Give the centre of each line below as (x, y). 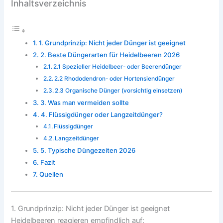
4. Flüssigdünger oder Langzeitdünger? (102, 115)
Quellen (51, 174)
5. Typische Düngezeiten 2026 (88, 151)
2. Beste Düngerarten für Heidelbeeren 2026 (110, 55)
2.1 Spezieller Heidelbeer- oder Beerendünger (118, 67)
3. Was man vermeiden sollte (84, 103)
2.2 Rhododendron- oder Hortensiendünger (115, 79)
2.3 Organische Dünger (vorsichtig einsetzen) (119, 91)
